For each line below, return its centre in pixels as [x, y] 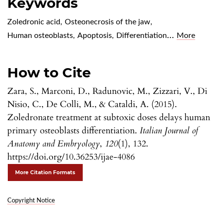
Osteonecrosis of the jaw [108, 22]
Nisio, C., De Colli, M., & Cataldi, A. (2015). [92, 104]
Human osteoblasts [40, 35]
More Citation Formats [45, 172]
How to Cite [49, 72]
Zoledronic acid [34, 22]
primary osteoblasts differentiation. [73, 130]
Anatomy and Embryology [54, 144]
